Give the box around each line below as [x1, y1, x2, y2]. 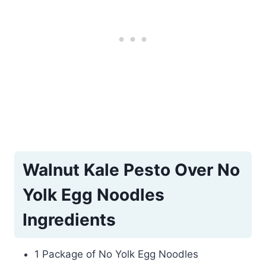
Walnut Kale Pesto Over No [23, 160, 240, 180]
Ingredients [23, 210, 116, 230]
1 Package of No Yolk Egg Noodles [34, 248, 198, 261]
